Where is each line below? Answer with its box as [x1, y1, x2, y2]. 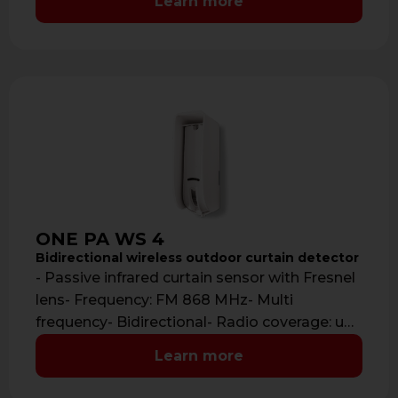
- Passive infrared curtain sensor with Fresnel [36, 269, 355, 287]
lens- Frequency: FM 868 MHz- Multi [36, 291, 293, 309]
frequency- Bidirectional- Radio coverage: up [36, 314, 354, 331]
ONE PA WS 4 [36, 228, 164, 251]
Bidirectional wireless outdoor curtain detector [36, 249, 359, 266]
